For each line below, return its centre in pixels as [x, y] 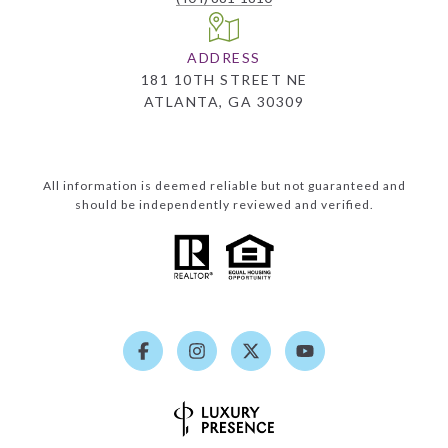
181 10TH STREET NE [224, 79]
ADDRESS [224, 57]
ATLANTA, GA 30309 [224, 101]
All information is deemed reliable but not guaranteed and [224, 185]
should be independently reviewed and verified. [224, 204]
